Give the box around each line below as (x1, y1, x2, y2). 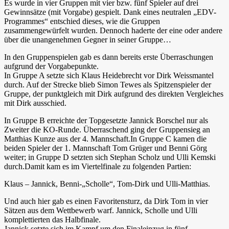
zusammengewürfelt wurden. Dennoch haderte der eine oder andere (4, 26, 222, 35)
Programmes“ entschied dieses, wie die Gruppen (4, 16, 160, 26)
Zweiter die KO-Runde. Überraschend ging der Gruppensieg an (4, 125, 210, 134)
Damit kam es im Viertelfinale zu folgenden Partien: (25, 162, 191, 171)
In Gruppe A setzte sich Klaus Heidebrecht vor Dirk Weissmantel (4, 71, 214, 80)
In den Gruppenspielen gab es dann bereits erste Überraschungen (4, 52, 213, 61)
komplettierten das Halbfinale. (4, 215, 101, 224)
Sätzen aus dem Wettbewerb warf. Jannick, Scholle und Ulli (4, 205, 197, 215)
